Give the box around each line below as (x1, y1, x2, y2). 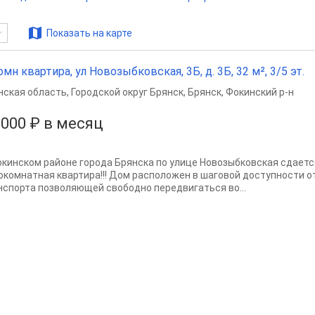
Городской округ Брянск (71, 86, 184, 98)
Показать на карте (46, 27, 132, 39)
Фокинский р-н (226, 86, 294, 98)
